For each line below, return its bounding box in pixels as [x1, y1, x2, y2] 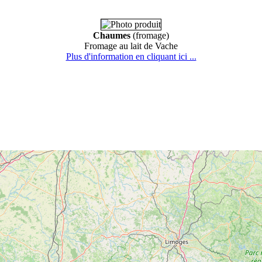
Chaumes [93, 30, 130, 41]
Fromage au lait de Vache [84, 41, 178, 51]
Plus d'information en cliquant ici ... [65, 51, 196, 62]
